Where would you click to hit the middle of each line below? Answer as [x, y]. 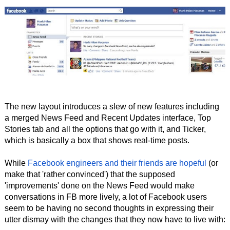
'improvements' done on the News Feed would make [99, 186]
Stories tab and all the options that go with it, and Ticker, [105, 129]
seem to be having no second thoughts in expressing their [109, 208]
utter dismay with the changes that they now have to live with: [115, 220]
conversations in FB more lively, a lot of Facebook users [106, 197]
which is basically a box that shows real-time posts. [97, 141]
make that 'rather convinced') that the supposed [90, 175]
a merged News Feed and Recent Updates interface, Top [108, 118]
